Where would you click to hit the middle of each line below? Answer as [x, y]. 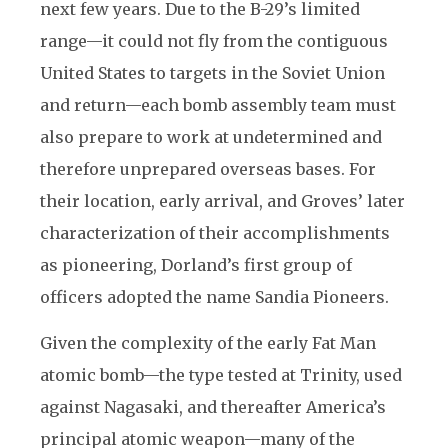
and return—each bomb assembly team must [218, 105]
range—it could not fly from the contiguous [214, 41]
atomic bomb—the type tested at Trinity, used [221, 375]
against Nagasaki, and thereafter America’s [213, 407]
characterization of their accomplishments [215, 233]
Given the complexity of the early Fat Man [208, 343]
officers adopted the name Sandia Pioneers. [214, 297]
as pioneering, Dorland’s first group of [196, 265]
